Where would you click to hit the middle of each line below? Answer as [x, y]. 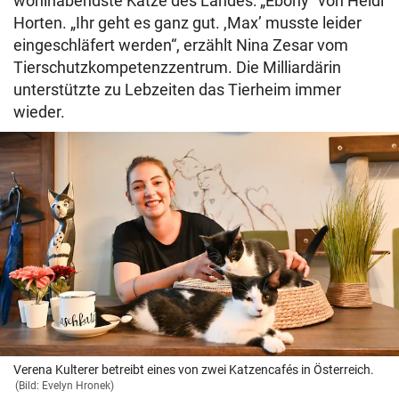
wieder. [39, 112]
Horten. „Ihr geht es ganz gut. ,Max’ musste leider [187, 23]
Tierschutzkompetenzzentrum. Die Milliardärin [177, 68]
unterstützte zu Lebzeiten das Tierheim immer [177, 90]
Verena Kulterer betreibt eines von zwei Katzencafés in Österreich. [194, 370]
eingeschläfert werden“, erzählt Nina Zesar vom [181, 45]
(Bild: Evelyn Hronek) [65, 386]
